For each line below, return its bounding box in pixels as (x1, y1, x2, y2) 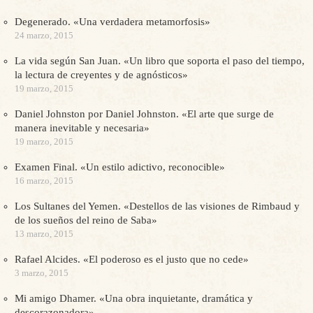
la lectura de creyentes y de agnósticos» (14, 69, 188, 80)
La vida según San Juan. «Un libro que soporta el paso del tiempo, (14, 55, 305, 66)
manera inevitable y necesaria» (14, 122, 150, 133)
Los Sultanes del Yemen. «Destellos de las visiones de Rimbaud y (14, 201, 300, 212)
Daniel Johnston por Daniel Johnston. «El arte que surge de (14, 108, 274, 119)
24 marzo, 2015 (14, 30, 73, 41)
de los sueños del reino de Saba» (14, 214, 157, 226)
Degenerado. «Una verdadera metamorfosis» (14, 16, 210, 27)
